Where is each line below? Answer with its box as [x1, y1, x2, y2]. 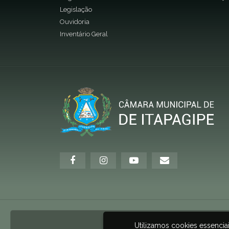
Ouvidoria [60, 17, 89, 26]
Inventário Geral [60, 30, 108, 38]
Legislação [60, 5, 92, 13]
